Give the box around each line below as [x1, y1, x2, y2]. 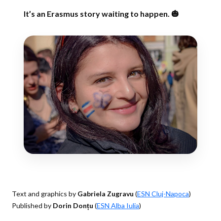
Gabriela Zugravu [77, 189, 134, 198]
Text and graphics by [12, 189, 77, 198]
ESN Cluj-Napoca [137, 189, 189, 198]
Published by [12, 201, 53, 210]
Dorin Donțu [53, 201, 93, 210]
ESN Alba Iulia [97, 201, 139, 210]
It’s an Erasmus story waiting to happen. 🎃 [24, 9, 179, 18]
